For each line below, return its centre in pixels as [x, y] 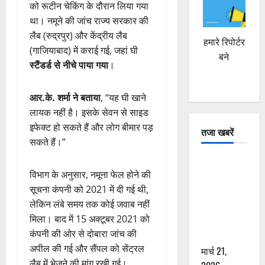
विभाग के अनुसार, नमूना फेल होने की [90, 174]
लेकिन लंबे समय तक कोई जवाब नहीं [90, 204]
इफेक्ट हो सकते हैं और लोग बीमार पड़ [91, 127]
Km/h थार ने [223, 191]
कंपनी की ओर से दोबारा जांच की [83, 233]
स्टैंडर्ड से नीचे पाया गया [69, 65]
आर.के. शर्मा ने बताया [65, 97]
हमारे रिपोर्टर [224, 42]
